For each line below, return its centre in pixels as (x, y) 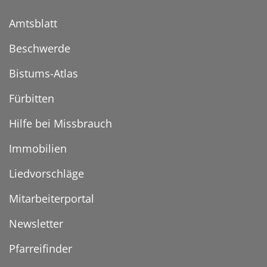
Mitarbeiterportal (52, 199)
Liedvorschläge (46, 174)
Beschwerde (40, 49)
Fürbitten (32, 99)
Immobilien (38, 149)
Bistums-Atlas (44, 74)
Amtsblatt (33, 24)
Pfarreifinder (41, 249)
